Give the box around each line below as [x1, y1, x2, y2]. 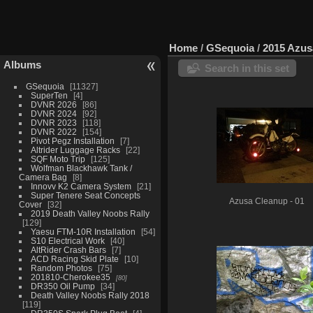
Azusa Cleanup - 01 [229, 196, 305, 205]
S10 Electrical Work [30, 235, 105, 245]
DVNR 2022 [30, 126, 77, 136]
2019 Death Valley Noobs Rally [30, 208, 150, 218]
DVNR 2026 [30, 99, 77, 109]
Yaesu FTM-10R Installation [30, 226, 136, 236]
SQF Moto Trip [30, 154, 85, 163]
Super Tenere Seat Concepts [30, 190, 140, 200]
